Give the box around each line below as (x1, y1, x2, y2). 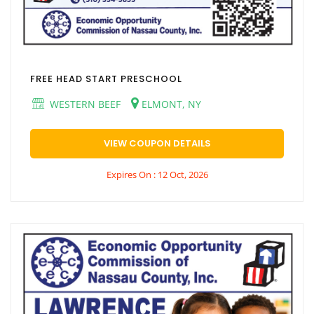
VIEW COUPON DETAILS (103, 136, 211, 150)
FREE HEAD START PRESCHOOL (30, 71, 182, 86)
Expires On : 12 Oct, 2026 (106, 168, 208, 181)
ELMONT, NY (139, 97, 201, 111)
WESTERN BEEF (47, 97, 121, 111)
